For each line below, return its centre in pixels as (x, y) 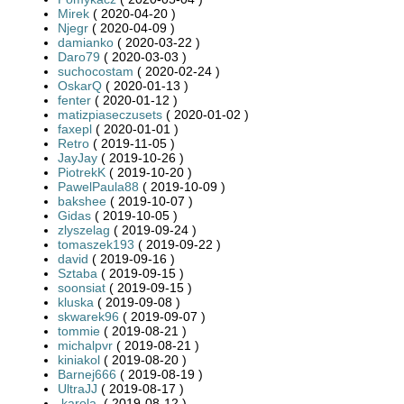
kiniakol (79, 359)
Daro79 (79, 56)
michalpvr (85, 345)
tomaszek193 (96, 244)
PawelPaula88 (98, 186)
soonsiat (82, 287)
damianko (86, 42)
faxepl (75, 129)
